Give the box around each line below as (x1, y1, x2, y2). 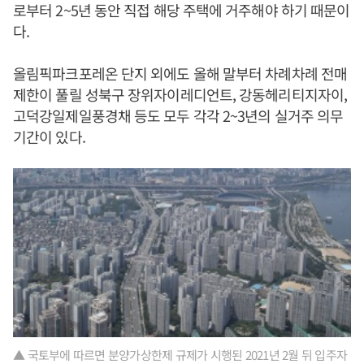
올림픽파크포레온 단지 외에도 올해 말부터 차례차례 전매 (13, 63, 348, 84)
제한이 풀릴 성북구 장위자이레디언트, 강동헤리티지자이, (13, 84, 347, 105)
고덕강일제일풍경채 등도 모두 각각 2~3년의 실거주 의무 (13, 105, 344, 126)
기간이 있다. (13, 126, 85, 147)
